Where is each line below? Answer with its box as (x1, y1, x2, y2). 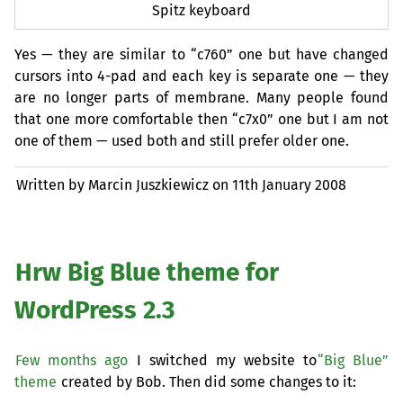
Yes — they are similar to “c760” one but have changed (14, 46, 389, 64)
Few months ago (15, 351, 128, 369)
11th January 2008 (232, 176, 347, 194)
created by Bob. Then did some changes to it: (58, 372, 356, 390)
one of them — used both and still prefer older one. (14, 132, 349, 150)
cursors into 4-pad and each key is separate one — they (14, 67, 389, 85)
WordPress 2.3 (14, 294, 175, 325)
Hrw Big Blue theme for (15, 256, 279, 287)
